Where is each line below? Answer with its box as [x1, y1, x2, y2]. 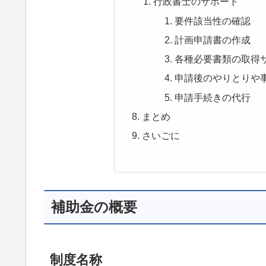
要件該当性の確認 [174, 15, 251, 26]
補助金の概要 [51, 198, 137, 215]
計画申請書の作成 [174, 34, 251, 45]
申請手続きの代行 [174, 91, 251, 103]
